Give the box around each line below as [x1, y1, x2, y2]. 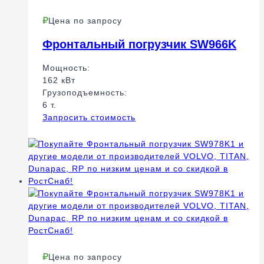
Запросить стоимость [42, 112, 136, 122]
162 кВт [42, 75, 75, 85]
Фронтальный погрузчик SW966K [42, 38, 236, 51]
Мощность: [42, 62, 90, 72]
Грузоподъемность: [42, 87, 127, 97]
